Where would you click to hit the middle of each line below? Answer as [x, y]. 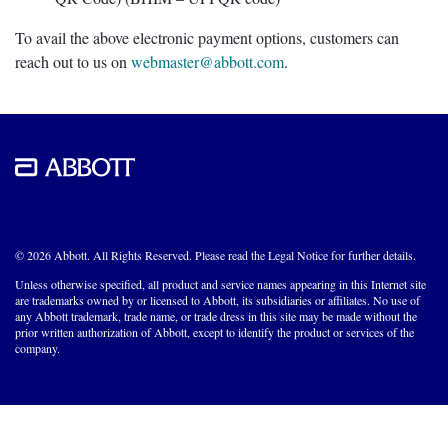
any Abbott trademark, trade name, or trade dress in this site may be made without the [216, 315]
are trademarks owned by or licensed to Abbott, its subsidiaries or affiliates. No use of [217, 299]
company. [37, 347]
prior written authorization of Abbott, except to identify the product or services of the [214, 331]
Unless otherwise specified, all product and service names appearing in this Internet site [220, 283]
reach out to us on [73, 61]
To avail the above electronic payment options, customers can [207, 37]
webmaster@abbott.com [207, 61]
